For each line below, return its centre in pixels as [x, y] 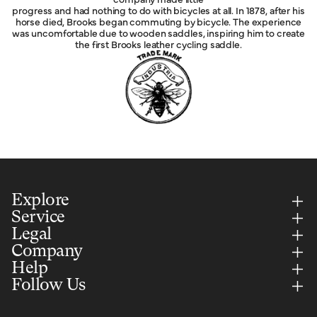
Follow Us [48, 286]
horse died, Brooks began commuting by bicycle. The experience [158, 22]
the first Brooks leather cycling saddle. [158, 44]
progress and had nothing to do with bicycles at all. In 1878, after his [158, 10]
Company [47, 252]
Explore [40, 201]
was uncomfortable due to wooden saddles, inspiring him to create [158, 33]
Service [38, 218]
